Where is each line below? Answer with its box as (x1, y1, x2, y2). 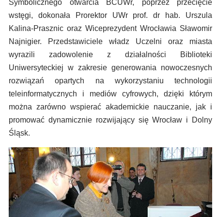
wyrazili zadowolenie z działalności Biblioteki (9, 50, 212, 59)
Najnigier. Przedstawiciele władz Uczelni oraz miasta (9, 37, 212, 46)
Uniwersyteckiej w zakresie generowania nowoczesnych (9, 63, 212, 72)
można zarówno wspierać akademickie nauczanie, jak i (9, 102, 212, 111)
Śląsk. (9, 128, 30, 137)
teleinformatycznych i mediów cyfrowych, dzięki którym (9, 89, 212, 98)
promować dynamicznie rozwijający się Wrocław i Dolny (9, 115, 212, 124)
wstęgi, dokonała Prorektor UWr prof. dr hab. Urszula (9, 11, 212, 19)
